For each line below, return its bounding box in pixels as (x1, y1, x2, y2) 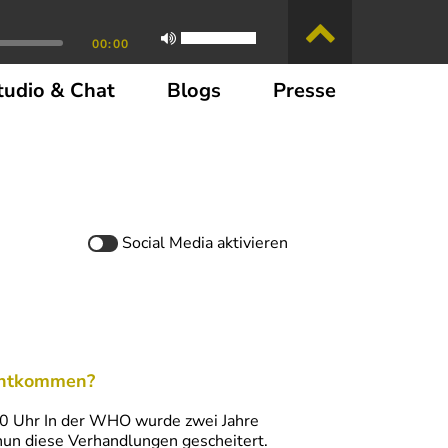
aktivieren (217, 232, 288, 254)
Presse (273, 77, 336, 104)
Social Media (122, 232, 217, 254)
